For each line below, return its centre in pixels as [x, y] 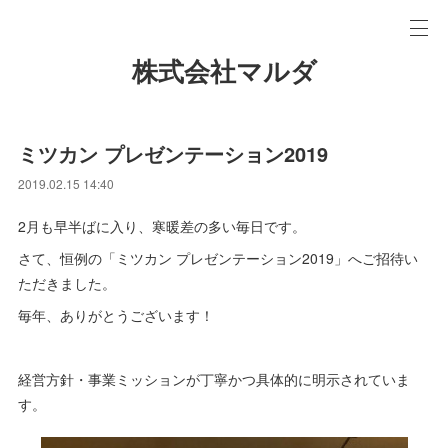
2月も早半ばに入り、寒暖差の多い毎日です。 [162, 226]
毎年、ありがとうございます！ [116, 315]
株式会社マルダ [224, 72]
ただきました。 [67, 283]
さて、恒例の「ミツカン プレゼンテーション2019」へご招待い [218, 258]
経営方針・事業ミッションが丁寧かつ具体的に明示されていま [214, 379]
